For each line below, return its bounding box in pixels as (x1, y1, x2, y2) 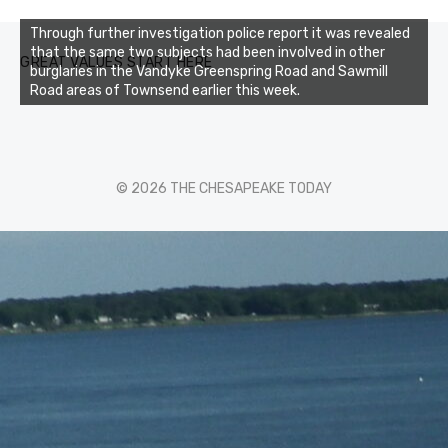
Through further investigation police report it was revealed (30, 25, 410, 43)
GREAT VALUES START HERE (20, 54, 213, 72)
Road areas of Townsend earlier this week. (30, 82, 300, 100)
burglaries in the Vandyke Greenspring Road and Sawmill (30, 63, 388, 81)
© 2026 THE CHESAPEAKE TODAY (116, 180, 332, 198)
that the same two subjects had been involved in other (30, 44, 385, 62)
